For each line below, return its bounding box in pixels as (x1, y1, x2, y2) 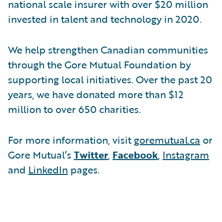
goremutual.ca (134, 132, 200, 147)
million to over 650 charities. (8, 101, 141, 116)
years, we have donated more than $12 (8, 86, 183, 102)
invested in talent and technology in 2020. (8, 11, 202, 26)
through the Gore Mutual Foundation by (8, 56, 191, 72)
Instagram (163, 147, 209, 162)
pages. (68, 162, 100, 177)
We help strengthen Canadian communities (8, 42, 208, 57)
